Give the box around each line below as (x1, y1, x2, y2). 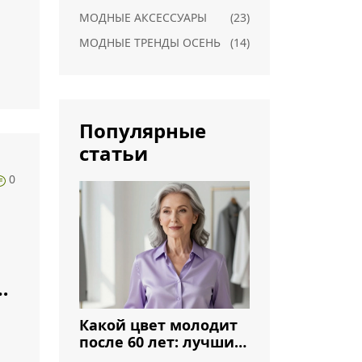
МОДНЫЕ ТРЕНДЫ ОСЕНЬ (79, 35, 221, 50)
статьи (79, 140, 148, 166)
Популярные (79, 117, 206, 144)
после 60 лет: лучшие (79, 332, 243, 352)
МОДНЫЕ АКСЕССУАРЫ (79, 10, 207, 25)
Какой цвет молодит (79, 315, 238, 335)
